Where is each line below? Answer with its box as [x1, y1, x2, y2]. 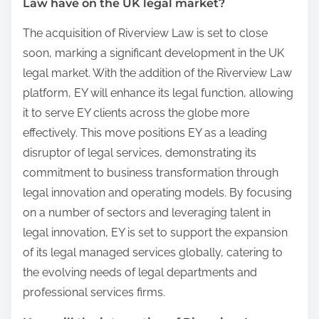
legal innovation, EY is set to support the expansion [23, 225, 288, 239]
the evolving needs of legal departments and [23, 265, 257, 279]
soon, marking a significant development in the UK [23, 46, 284, 60]
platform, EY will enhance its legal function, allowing [23, 85, 293, 100]
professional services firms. [23, 285, 165, 299]
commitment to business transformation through [23, 165, 278, 179]
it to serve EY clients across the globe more [23, 105, 249, 120]
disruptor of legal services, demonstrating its [23, 145, 256, 159]
